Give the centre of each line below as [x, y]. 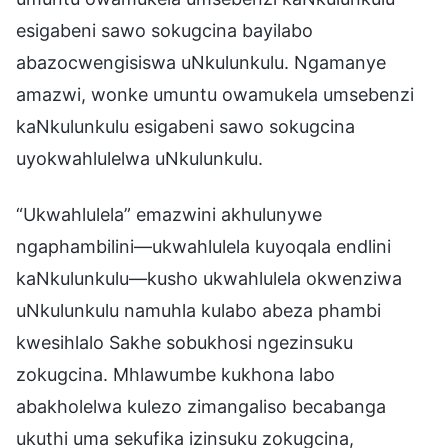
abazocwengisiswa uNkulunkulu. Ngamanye [201, 62]
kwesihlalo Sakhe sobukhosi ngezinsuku [184, 342]
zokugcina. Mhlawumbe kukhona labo [175, 374]
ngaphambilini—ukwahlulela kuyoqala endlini [203, 246]
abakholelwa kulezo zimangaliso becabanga [201, 406]
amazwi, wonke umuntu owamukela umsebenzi [215, 94]
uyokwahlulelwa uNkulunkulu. [139, 158]
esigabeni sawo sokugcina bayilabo [164, 30]
